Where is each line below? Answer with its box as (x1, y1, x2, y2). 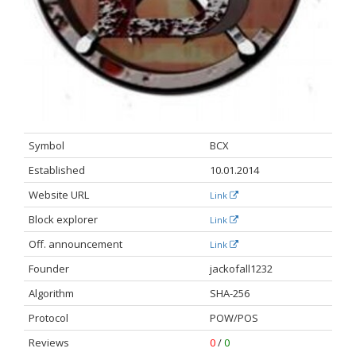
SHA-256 (210, 286, 250, 301)
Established (29, 163, 85, 178)
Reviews (29, 335, 69, 350)
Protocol (29, 311, 68, 326)
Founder (29, 261, 69, 277)
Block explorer (29, 212, 98, 227)
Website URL (29, 188, 89, 203)
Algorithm (29, 286, 74, 301)
